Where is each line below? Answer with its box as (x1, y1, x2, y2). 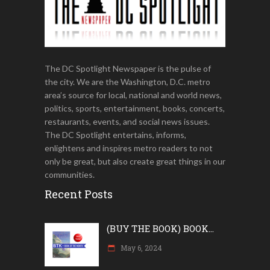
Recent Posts (45, 186, 113, 201)
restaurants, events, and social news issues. (45, 116, 210, 127)
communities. (45, 169, 95, 180)
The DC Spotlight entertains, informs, (45, 129, 186, 140)
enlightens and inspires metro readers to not (45, 142, 213, 153)
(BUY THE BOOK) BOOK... (107, 222, 214, 234)
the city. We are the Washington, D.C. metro (45, 76, 210, 87)
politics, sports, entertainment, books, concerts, (45, 102, 225, 113)
